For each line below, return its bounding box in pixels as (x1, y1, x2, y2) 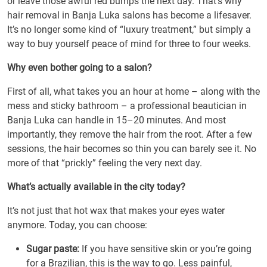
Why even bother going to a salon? (7, 62, 152, 73)
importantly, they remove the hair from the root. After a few (7, 129, 252, 140)
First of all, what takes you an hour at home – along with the (7, 86, 260, 97)
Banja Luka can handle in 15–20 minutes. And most (7, 114, 226, 126)
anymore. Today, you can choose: (7, 219, 147, 231)
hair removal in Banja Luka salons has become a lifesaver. (7, 10, 252, 21)
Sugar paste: (26, 243, 79, 254)
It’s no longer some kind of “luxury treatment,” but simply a (7, 24, 251, 35)
